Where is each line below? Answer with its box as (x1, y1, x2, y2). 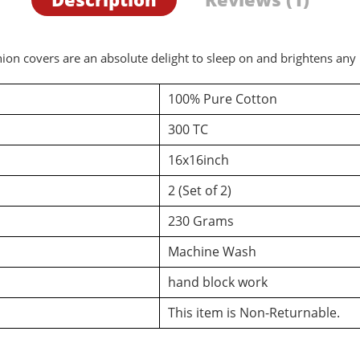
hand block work (168, 272, 268, 291)
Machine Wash (168, 242, 256, 260)
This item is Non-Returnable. (168, 303, 340, 321)
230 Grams (168, 211, 234, 230)
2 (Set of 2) (168, 181, 231, 199)
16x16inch (168, 150, 229, 169)
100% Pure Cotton (168, 89, 277, 108)
